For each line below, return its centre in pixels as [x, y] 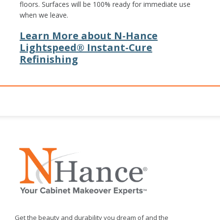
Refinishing [49, 59]
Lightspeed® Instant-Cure [86, 48]
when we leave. [44, 15]
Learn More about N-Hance [89, 36]
